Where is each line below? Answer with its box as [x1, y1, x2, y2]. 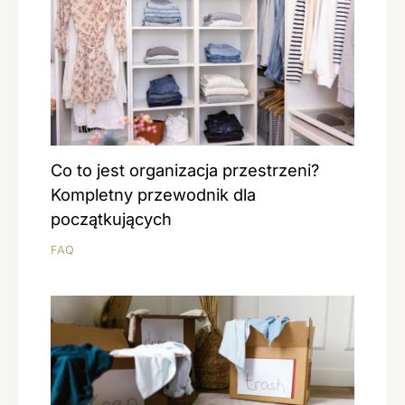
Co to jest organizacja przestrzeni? [51, 160, 320, 181]
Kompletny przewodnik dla [51, 184, 257, 205]
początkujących [51, 209, 173, 230]
